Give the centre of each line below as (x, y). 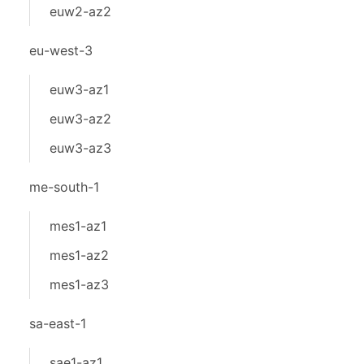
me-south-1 (64, 187)
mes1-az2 (79, 255)
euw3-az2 (80, 119)
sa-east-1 (58, 323)
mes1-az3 (79, 284)
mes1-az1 (78, 226)
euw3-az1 (79, 89)
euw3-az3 (80, 148)
